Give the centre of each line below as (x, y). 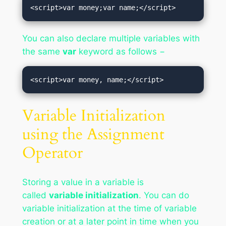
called (35, 195)
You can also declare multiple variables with (111, 38)
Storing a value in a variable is (83, 182)
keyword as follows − (120, 51)
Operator (52, 153)
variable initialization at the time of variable (109, 208)
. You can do (164, 195)
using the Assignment (93, 134)
